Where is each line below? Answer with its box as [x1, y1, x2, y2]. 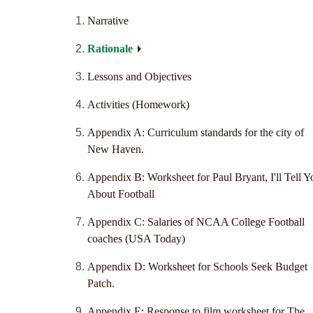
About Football [87, 188, 154, 201]
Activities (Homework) [87, 99, 189, 111]
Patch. [87, 277, 115, 290]
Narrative [87, 15, 129, 27]
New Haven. [87, 143, 144, 156]
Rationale [87, 43, 133, 55]
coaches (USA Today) [87, 233, 185, 245]
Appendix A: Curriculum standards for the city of [87, 126, 304, 139]
